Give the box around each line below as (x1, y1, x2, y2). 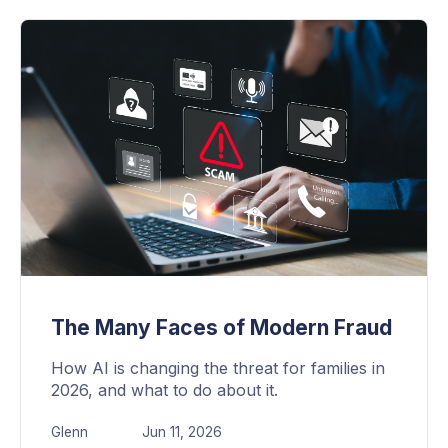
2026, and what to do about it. (51, 379, 278, 400)
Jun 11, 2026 (142, 423, 222, 440)
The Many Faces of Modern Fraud (51, 314, 392, 340)
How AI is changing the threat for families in (51, 357, 385, 378)
